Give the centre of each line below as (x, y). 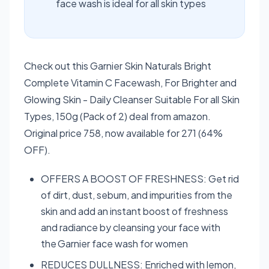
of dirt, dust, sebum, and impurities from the (137, 195)
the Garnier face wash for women (114, 243)
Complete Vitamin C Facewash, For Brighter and (130, 82)
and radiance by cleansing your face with (131, 227)
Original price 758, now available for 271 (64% (123, 133)
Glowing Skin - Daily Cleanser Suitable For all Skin (132, 99)
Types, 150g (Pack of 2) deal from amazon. (117, 116)
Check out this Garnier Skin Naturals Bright (118, 65)
